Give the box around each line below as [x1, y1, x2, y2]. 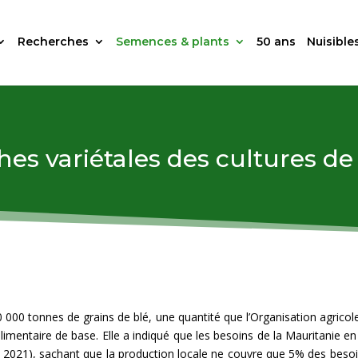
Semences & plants [116, 34, 230, 49]
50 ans [257, 34, 296, 49]
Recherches [18, 34, 89, 49]
